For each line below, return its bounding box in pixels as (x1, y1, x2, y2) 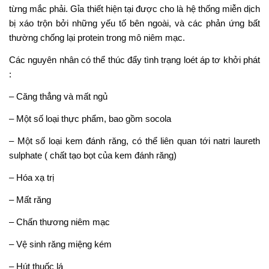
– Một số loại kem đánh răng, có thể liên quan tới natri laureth (9, 136, 260, 147)
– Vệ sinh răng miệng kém (9, 239, 112, 250)
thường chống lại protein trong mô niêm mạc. (9, 32, 185, 43)
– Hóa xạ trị (9, 172, 54, 183)
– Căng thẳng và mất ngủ (9, 91, 107, 102)
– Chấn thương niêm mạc (9, 217, 110, 228)
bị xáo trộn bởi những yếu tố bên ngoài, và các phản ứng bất (9, 18, 260, 29)
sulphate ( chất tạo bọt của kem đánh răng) (9, 150, 177, 161)
